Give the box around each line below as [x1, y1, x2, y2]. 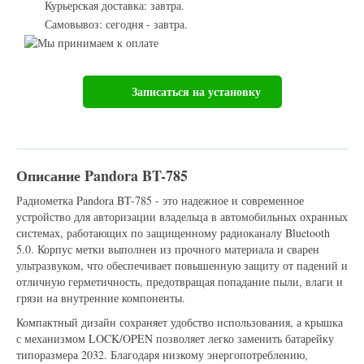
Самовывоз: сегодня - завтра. [45, 16, 188, 32]
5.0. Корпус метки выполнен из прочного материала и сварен [16, 241, 319, 258]
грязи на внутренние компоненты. [16, 290, 185, 306]
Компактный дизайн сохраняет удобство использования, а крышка [16, 314, 343, 331]
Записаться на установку [132, 83, 261, 101]
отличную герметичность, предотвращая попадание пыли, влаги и [16, 274, 343, 290]
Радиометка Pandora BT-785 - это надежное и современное [16, 193, 304, 209]
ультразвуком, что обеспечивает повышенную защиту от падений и [16, 258, 348, 274]
